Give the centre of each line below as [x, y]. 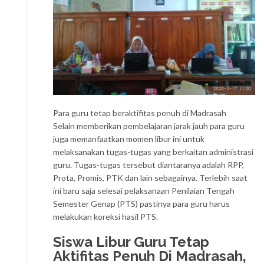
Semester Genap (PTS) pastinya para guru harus [141, 204]
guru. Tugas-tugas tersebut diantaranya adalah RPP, [148, 165]
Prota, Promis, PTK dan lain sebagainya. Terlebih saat [150, 178]
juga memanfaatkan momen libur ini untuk [129, 139]
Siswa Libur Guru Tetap [131, 242]
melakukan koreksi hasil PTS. [105, 217]
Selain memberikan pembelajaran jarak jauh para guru [149, 126]
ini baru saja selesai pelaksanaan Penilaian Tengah [144, 191]
